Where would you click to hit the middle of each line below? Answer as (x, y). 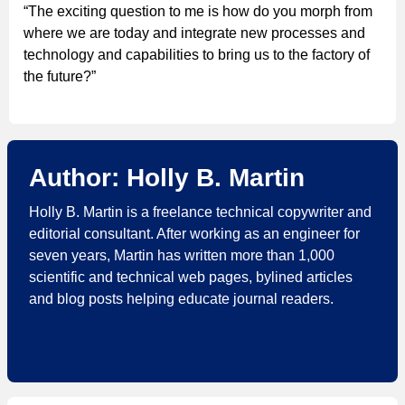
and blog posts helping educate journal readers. (181, 298)
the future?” (60, 76)
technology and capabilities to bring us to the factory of (197, 54)
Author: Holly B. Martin (167, 177)
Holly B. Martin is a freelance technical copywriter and (200, 212)
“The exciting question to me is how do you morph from (198, 11)
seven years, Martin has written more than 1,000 (182, 255)
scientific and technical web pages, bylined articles (191, 277)
